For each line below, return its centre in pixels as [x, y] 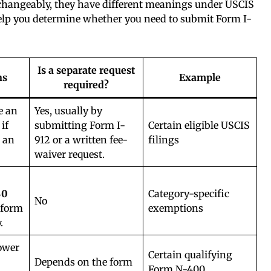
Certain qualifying [190, 254]
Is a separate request [86, 70]
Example [200, 77]
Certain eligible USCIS [199, 125]
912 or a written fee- [81, 139]
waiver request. [70, 154]
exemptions [176, 208]
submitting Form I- [80, 125]
